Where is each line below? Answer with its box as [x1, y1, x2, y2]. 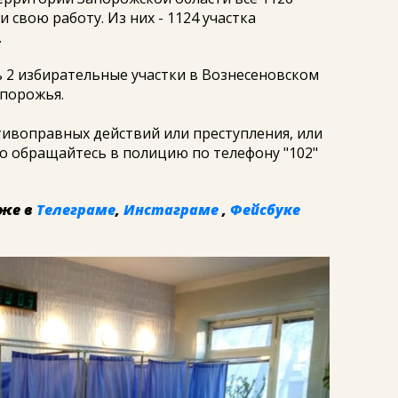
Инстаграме [123, 200, 219, 219]
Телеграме [36, 200, 115, 219]
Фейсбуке [230, 200, 300, 219]
